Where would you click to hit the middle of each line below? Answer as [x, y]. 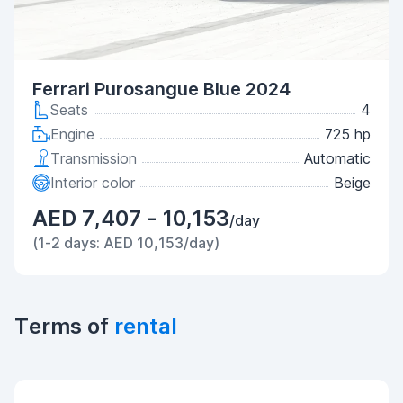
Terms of [64, 326]
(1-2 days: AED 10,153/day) [126, 243]
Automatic [337, 158]
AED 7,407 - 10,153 [131, 218]
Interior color [93, 183]
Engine [72, 134]
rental [146, 326]
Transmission [94, 158]
